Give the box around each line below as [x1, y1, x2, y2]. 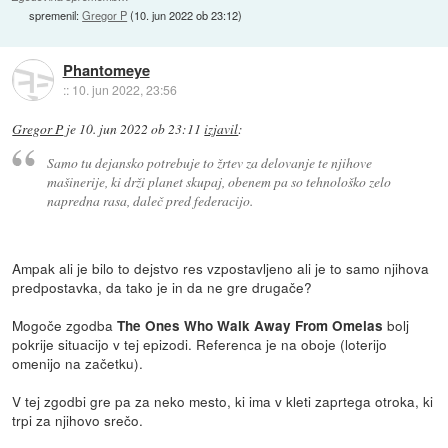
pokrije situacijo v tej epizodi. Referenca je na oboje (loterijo [12, 333, 388, 354]
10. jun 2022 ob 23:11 [79, 120, 202, 139]
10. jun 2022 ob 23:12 [134, 7, 239, 24]
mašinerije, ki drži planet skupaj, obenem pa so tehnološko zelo [46, 171, 391, 191]
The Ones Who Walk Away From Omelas [117, 315, 384, 335]
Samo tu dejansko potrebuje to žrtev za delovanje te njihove [46, 152, 372, 172]
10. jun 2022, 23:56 [71, 80, 177, 98]
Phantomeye [62, 58, 150, 81]
